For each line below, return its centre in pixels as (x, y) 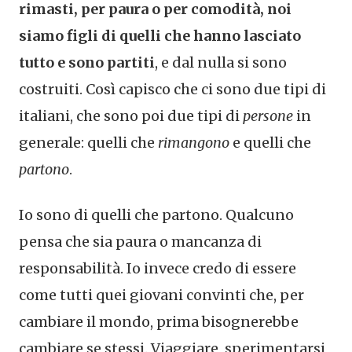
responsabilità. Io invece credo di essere (158, 269)
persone (268, 116)
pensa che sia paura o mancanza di (140, 242)
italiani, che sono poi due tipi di (131, 116)
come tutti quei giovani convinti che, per (161, 295)
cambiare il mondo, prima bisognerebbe (159, 322)
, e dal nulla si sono (221, 63)
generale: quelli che (88, 143)
